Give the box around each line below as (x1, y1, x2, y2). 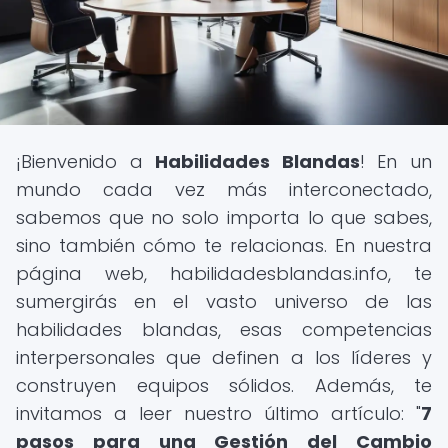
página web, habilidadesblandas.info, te (16, 261, 432, 286)
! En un (359, 149, 433, 174)
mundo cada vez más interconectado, (16, 177, 432, 202)
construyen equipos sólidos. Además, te (16, 373, 432, 398)
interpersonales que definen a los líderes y (16, 345, 432, 370)
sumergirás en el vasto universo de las (16, 289, 432, 314)
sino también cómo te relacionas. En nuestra (16, 233, 432, 258)
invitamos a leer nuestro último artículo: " (16, 401, 421, 426)
